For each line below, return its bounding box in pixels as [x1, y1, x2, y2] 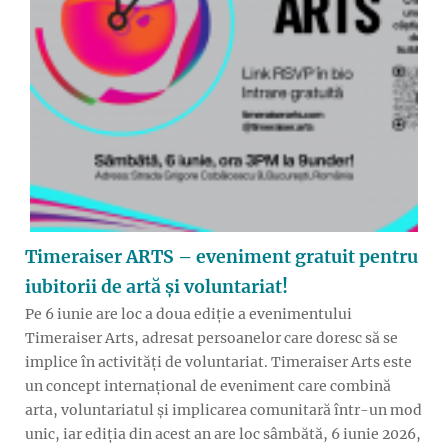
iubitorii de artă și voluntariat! [25, 276, 288, 299]
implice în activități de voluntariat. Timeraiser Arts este [25, 353, 412, 372]
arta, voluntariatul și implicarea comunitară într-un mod [25, 401, 422, 420]
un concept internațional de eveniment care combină [25, 377, 391, 396]
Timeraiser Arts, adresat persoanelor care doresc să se [25, 329, 398, 348]
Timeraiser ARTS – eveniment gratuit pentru [25, 246, 418, 269]
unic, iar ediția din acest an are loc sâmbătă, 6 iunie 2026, [25, 425, 421, 444]
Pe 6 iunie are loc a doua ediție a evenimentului [25, 305, 352, 324]
